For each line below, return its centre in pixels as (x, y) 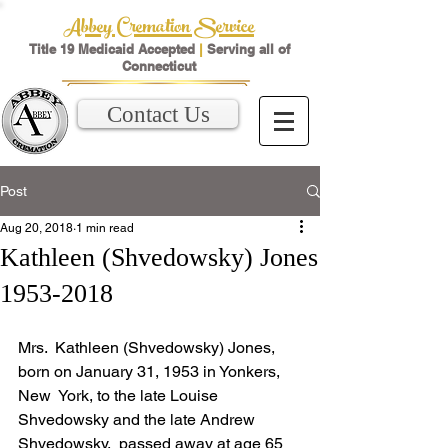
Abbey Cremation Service (158, 28)
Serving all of (246, 49)
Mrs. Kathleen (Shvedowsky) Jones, (148, 347)
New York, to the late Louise (120, 395)
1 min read (105, 228)
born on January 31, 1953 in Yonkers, (151, 371)
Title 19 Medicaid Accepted (113, 49)
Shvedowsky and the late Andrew (138, 419)
